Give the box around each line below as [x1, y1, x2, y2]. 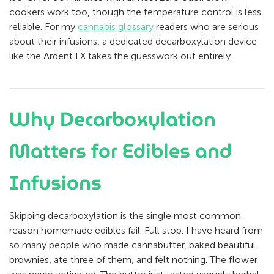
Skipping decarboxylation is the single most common [9, 210, 241, 222]
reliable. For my [9, 21, 78, 33]
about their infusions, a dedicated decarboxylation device [9, 35, 257, 48]
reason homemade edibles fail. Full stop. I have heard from [9, 224, 263, 237]
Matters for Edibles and [9, 135, 232, 167]
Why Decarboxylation [9, 103, 216, 135]
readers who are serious [154, 21, 259, 33]
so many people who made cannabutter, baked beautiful [9, 239, 256, 251]
